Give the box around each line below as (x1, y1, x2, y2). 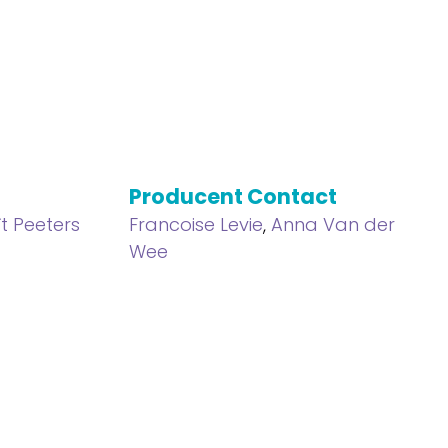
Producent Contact (128, 182, 337, 211)
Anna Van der (270, 212, 395, 237)
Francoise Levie (128, 212, 263, 237)
